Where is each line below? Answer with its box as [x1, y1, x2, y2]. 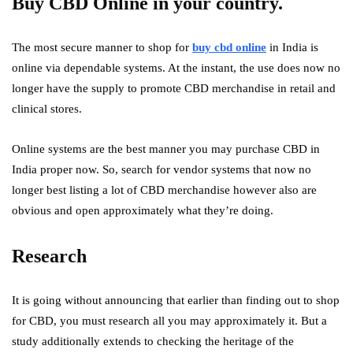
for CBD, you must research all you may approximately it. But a [12, 314, 327, 327]
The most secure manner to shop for [12, 41, 192, 54]
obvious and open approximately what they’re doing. [12, 204, 273, 217]
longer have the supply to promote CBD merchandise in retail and [12, 82, 336, 95]
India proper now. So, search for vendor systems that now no [12, 163, 311, 176]
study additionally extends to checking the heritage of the [12, 335, 294, 347]
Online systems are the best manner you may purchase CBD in [12, 143, 320, 155]
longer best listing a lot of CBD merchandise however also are [12, 184, 317, 196]
